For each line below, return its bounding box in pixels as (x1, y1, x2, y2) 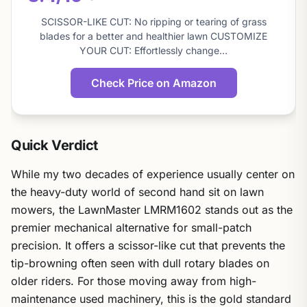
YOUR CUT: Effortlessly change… (79, 45, 228, 56)
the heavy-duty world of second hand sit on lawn (11, 185, 264, 199)
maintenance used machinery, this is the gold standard (11, 292, 291, 306)
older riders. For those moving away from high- (11, 274, 256, 288)
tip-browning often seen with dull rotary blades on (11, 256, 269, 270)
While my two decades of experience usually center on (11, 167, 295, 181)
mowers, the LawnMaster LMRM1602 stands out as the (11, 203, 293, 217)
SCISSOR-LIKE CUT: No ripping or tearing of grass (40, 16, 267, 27)
